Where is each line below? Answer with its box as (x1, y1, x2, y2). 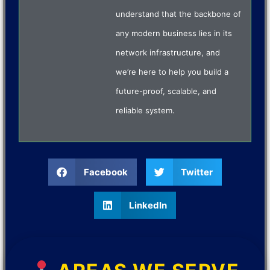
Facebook (83, 166, 128, 178)
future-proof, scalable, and (116, 86, 217, 96)
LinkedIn (129, 199, 168, 211)
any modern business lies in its (116, 28, 233, 39)
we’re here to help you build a (116, 67, 229, 77)
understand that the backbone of (116, 9, 242, 19)
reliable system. (116, 105, 175, 116)
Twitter (181, 166, 213, 178)
